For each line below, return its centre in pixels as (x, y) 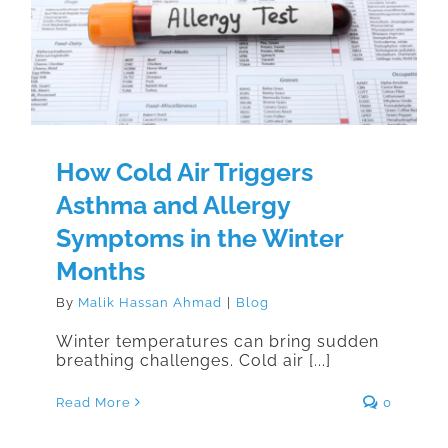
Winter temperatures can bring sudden (217, 341)
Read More (93, 402)
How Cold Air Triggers (184, 171)
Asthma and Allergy (173, 204)
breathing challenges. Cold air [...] (193, 360)
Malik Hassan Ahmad (150, 302)
